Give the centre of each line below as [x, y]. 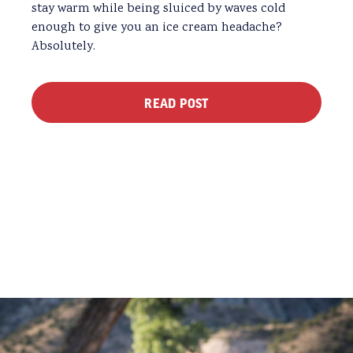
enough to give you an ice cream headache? [157, 28]
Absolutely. [63, 46]
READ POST [176, 102]
